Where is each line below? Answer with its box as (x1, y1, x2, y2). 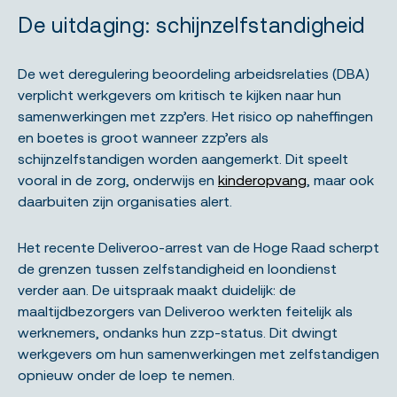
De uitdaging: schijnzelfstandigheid (18, 12, 366, 37)
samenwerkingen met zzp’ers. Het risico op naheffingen (18, 107, 373, 124)
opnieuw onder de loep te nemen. (18, 366, 235, 383)
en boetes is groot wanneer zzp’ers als (18, 128, 269, 145)
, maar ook (307, 171, 374, 188)
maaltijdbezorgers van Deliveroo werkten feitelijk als (18, 302, 353, 319)
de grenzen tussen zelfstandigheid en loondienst (18, 260, 337, 276)
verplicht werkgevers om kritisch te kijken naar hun (18, 86, 341, 103)
